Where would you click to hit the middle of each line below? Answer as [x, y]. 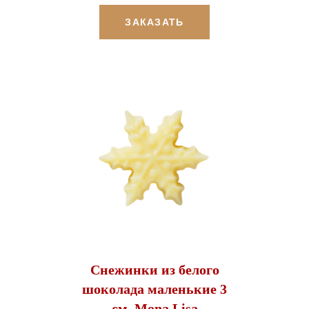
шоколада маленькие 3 [154, 289]
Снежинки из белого [154, 270]
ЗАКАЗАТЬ [154, 22]
